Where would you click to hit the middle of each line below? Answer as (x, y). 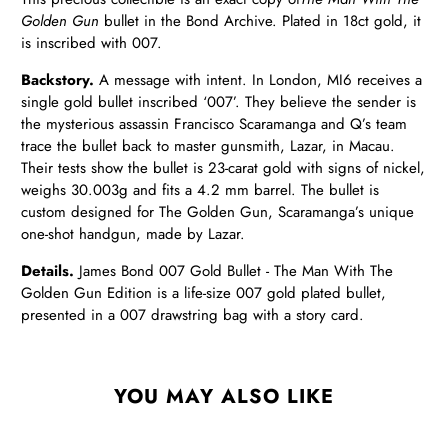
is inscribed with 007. (92, 43)
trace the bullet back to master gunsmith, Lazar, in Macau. (208, 146)
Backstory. (58, 80)
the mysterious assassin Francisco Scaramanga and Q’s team (214, 124)
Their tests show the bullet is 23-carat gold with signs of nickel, (223, 168)
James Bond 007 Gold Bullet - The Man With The (234, 271)
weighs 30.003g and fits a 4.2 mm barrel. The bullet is (200, 190)
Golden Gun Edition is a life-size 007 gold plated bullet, (204, 293)
